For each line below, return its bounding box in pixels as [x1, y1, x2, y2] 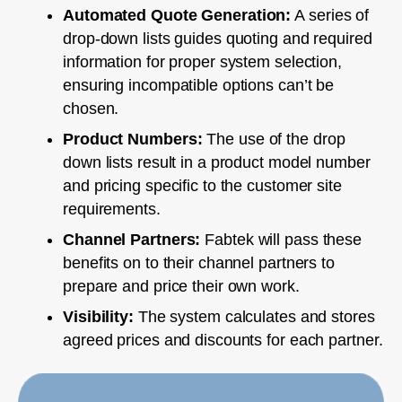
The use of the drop [202, 129, 345, 148]
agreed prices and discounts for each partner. [63, 330, 383, 349]
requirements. [63, 199, 161, 218]
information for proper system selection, [63, 52, 342, 71]
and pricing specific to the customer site [63, 176, 342, 195]
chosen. [63, 99, 119, 118]
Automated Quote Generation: [63, 5, 292, 24]
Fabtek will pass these [200, 230, 363, 249]
